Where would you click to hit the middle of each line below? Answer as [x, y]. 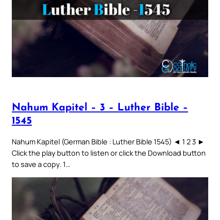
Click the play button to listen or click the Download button [109, 153]
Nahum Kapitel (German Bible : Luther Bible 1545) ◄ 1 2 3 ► [108, 142]
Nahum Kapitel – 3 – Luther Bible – [100, 108]
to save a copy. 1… [41, 164]
